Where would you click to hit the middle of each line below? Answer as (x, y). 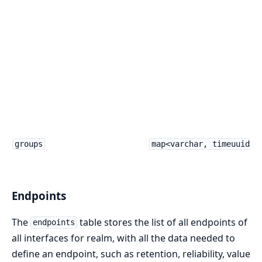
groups (28, 144)
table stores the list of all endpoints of (162, 222)
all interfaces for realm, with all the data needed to (123, 238)
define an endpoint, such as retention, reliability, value (131, 254)
